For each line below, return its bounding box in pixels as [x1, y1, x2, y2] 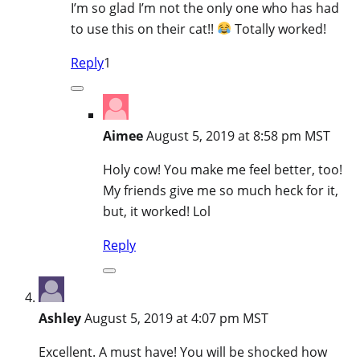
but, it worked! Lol [103, 202, 211, 220]
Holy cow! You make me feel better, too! [103, 160, 342, 178]
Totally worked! [231, 19, 327, 38]
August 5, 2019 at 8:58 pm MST [146, 126, 330, 145]
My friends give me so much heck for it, [103, 181, 338, 199]
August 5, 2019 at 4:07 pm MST [84, 309, 268, 327]
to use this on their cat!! [71, 19, 217, 38]
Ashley [39, 309, 81, 327]
